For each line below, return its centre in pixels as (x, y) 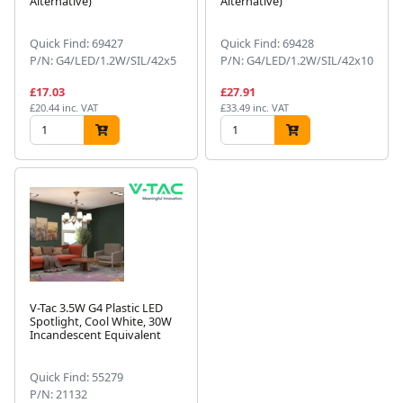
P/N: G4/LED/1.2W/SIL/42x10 (297, 61)
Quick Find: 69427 (76, 44)
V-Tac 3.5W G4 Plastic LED (96, 307)
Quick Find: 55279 (76, 376)
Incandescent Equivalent (95, 334)
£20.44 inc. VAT (64, 108)
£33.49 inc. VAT (255, 108)
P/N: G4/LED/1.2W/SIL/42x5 (103, 61)
